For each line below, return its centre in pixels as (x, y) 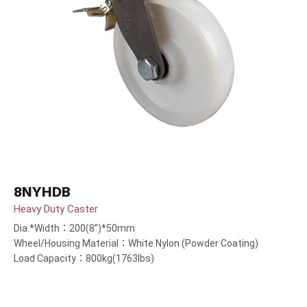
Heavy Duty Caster (56, 209)
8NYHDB (42, 192)
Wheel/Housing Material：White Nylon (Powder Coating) (136, 244)
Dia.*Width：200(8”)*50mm (74, 229)
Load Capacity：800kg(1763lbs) (84, 259)
